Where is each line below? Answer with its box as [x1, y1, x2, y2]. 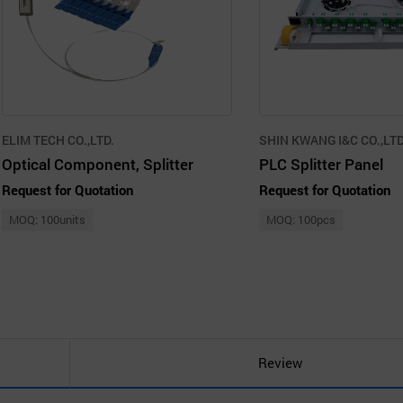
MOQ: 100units [9, 210, 85, 228]
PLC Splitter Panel [259, 153, 383, 175]
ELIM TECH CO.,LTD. [2, 130, 114, 148]
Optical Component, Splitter [2, 153, 193, 175]
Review [257, 354, 302, 372]
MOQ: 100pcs [266, 210, 336, 228]
